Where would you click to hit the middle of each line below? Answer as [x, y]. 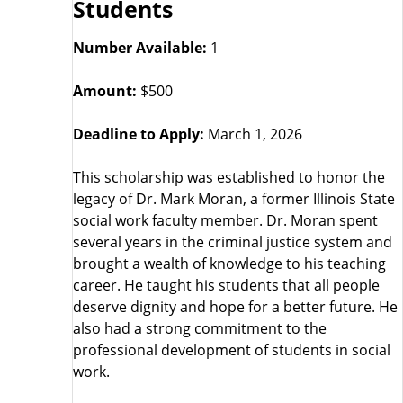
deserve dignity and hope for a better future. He [235, 307]
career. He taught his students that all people [226, 285]
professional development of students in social [232, 350]
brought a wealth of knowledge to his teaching [229, 264]
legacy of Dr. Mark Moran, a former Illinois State [234, 199]
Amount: [105, 91]
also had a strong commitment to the [200, 328]
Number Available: [140, 48]
